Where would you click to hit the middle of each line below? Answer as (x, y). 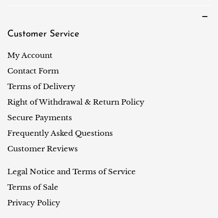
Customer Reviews (43, 148)
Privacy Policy (34, 202)
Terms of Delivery (41, 86)
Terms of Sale (33, 187)
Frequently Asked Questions (60, 133)
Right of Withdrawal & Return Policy (76, 102)
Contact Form (33, 71)
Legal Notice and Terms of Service (72, 171)
